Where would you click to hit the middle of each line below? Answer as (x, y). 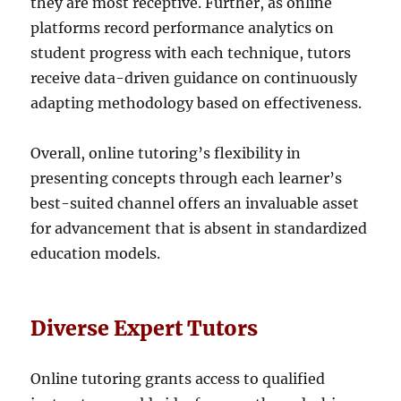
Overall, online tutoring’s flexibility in (166, 153)
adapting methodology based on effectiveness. (196, 102)
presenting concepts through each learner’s (187, 178)
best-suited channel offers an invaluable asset (195, 203)
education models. (96, 253)
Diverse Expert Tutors (145, 328)
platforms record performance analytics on (183, 27)
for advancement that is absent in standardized (199, 228)
